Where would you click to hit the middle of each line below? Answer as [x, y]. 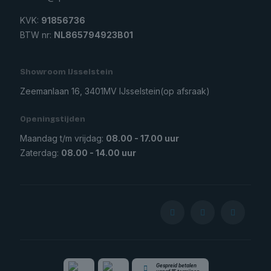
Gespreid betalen [176, 266]
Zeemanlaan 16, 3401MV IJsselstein [90, 91]
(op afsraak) [185, 91]
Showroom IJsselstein [67, 72]
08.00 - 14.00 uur [99, 153]
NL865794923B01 [93, 35]
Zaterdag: [41, 153]
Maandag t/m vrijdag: [63, 138]
